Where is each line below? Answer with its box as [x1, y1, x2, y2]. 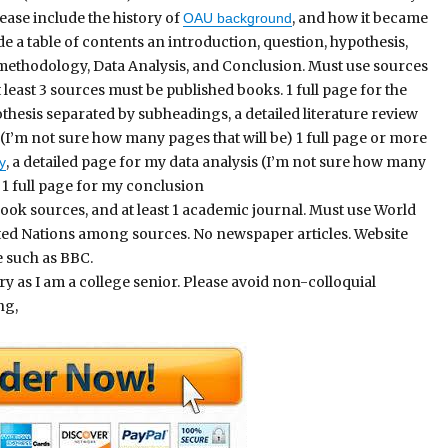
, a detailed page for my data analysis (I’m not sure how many [6, 152, 427, 171]
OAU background [183, 9, 293, 26]
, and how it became [292, 8, 429, 27]
